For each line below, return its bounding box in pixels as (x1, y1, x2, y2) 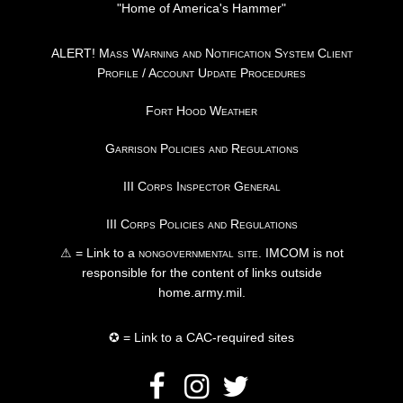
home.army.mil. (157, 285, 246, 300)
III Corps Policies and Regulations (105, 217, 298, 232)
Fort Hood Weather (146, 103, 257, 119)
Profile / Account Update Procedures (97, 66, 306, 81)
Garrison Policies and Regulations (104, 141, 299, 157)
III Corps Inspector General (122, 179, 281, 194)
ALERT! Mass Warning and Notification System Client (50, 46, 353, 61)
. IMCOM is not (257, 246, 344, 261)
